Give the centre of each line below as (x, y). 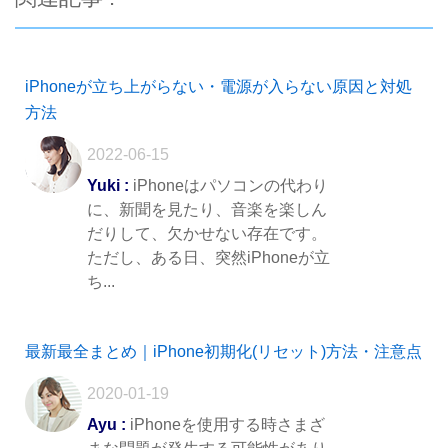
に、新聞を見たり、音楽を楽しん (207, 210)
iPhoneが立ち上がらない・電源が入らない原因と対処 (218, 87)
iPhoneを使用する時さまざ (225, 425)
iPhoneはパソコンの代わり (228, 186)
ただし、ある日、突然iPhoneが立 (208, 258)
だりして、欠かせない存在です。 (207, 234)
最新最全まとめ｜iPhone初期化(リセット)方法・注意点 (223, 352)
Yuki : (108, 186)
